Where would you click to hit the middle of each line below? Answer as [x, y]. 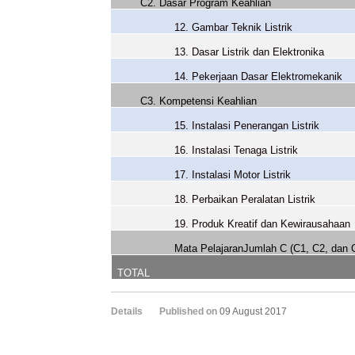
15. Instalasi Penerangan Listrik [247, 126]
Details [127, 311]
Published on [189, 311]
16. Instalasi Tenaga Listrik [237, 150]
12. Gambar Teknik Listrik [234, 27]
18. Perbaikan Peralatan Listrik [245, 199]
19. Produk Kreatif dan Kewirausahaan [263, 224]
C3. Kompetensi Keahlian [199, 101]
